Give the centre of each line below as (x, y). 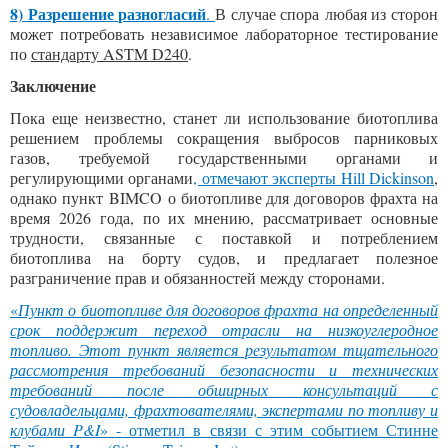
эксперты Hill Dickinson (353, 177)
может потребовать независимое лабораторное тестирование (224, 33)
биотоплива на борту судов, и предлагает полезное (224, 257)
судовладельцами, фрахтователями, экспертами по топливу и (224, 409)
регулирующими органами (102, 177)
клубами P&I (55, 429)
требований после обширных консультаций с (224, 389)
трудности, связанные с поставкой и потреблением (224, 237)
